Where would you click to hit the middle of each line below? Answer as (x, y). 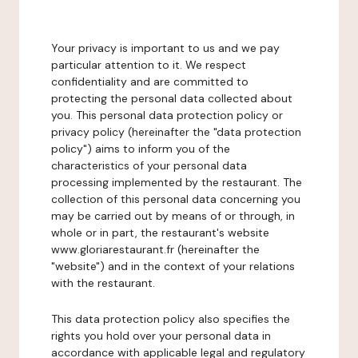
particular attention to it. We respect (149, 65)
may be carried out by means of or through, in (173, 216)
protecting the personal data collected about (172, 98)
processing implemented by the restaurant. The (177, 182)
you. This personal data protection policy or (167, 115)
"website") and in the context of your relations (173, 266)
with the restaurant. (103, 283)
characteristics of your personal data (149, 165)
